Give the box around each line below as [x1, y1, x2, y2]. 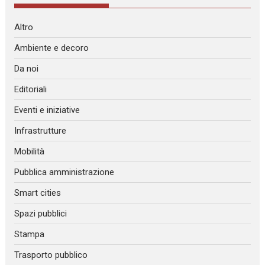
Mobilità [14, 146, 45, 157]
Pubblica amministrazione [14, 166, 115, 177]
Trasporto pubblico [14, 249, 88, 260]
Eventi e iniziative [14, 104, 80, 115]
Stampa [14, 228, 45, 240]
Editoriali [14, 83, 47, 95]
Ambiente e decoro [14, 42, 89, 53]
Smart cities [14, 187, 62, 198]
